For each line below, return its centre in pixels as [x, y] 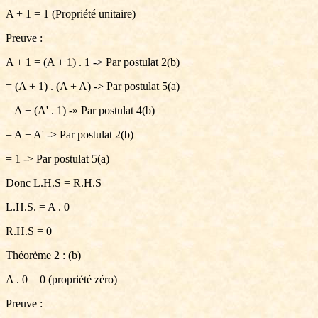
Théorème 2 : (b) [43, 255]
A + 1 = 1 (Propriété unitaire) [71, 14]
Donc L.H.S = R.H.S [54, 183]
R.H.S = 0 [29, 231]
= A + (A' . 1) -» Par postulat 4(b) [80, 110]
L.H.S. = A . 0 [38, 207]
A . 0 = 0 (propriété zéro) [61, 279]
